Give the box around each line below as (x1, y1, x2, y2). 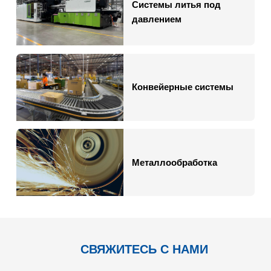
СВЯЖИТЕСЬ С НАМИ (80, 242, 209, 256)
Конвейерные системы (131, 82, 233, 93)
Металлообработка (131, 157, 217, 168)
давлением (131, 13, 181, 24)
